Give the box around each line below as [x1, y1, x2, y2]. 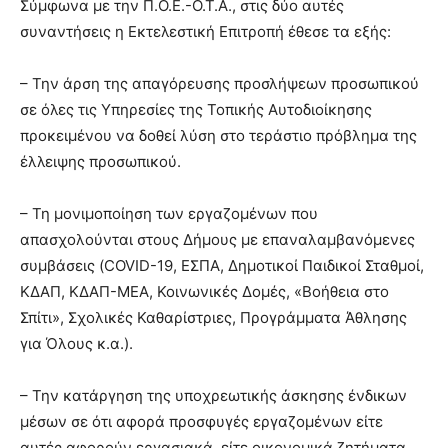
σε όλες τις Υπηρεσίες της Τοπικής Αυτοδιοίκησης [20, 100, 372, 119]
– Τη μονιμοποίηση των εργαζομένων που [20, 204, 318, 223]
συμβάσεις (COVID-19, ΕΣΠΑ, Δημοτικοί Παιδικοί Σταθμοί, [20, 256, 424, 275]
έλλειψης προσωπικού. [20, 152, 181, 171]
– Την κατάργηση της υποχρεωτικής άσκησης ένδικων [20, 386, 407, 405]
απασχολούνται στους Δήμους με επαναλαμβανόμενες [20, 230, 415, 249]
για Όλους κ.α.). [20, 334, 133, 353]
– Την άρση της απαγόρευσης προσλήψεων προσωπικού [20, 74, 419, 93]
